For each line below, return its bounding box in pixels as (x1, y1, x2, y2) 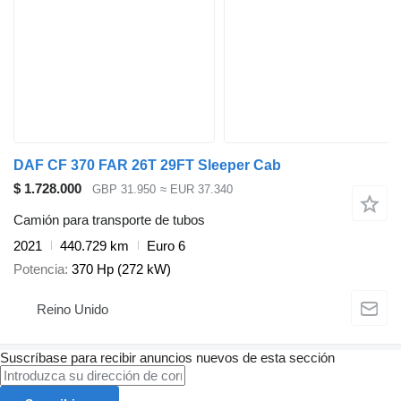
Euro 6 (147, 237, 185, 253)
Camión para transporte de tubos (13, 211, 205, 227)
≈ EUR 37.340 (159, 183, 233, 197)
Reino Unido (37, 301, 108, 317)
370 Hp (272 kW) (72, 261, 171, 277)
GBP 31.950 (92, 183, 156, 197)
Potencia (13, 261, 64, 277)
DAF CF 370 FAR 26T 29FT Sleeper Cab (13, 158, 281, 173)
